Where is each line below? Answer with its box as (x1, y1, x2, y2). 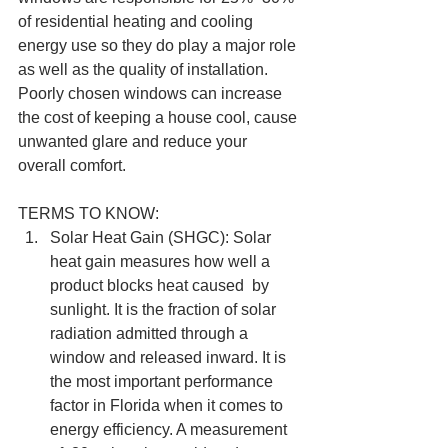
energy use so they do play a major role (18, 37, 300, 54)
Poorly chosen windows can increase (18, 85, 286, 102)
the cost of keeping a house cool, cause (18, 109, 301, 126)
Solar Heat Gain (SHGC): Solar (50, 229, 275, 246)
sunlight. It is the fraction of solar (50, 301, 280, 318)
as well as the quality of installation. (18, 61, 272, 78)
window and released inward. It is (50, 349, 290, 366)
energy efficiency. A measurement (50, 421, 291, 438)
